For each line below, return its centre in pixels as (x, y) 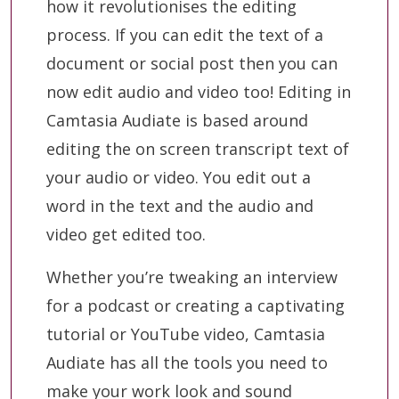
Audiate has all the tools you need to (187, 362)
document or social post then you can (192, 63)
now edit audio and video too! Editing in (199, 91)
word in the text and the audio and (180, 205)
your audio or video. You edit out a (179, 177)
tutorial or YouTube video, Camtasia (186, 334)
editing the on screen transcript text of (198, 148)
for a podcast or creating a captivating (195, 305)
